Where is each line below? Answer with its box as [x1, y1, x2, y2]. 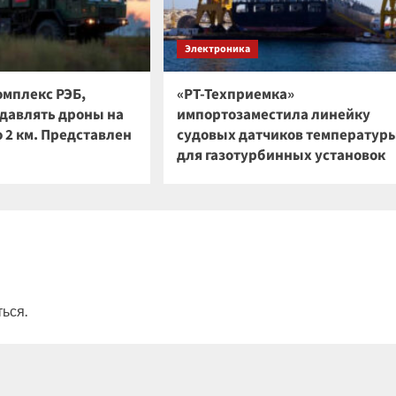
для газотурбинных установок [177, 145, 385, 166]
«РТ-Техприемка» [177, 84, 294, 105]
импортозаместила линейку [177, 104, 370, 126]
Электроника [185, 42, 250, 57]
